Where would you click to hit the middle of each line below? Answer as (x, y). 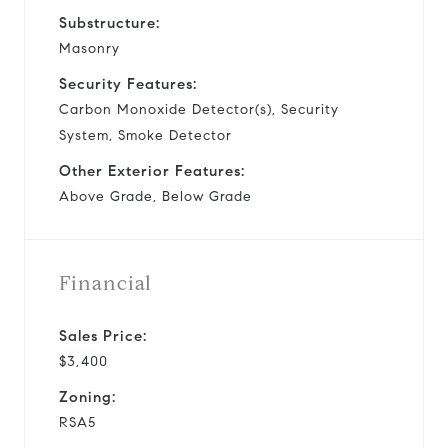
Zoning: (87, 396)
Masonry (89, 48)
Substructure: (109, 22)
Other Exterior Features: (152, 170)
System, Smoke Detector (145, 135)
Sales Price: (103, 335)
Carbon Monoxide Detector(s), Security (199, 109)
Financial (105, 283)
